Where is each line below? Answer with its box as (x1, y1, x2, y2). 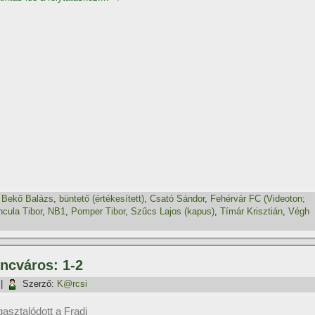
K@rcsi (57, 278, 87, 290)
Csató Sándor (150, 193, 205, 205)
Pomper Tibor (71, 206, 125, 217)
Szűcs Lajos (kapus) (131, 206, 214, 217)
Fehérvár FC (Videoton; (210, 193, 305, 205)
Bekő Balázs (1, 193, 53, 205)
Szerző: (22, 278, 54, 290)
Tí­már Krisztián (220, 206, 283, 217)
